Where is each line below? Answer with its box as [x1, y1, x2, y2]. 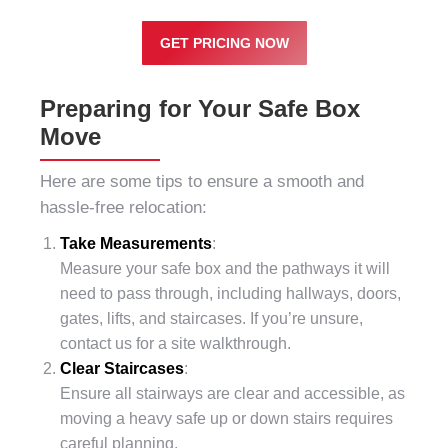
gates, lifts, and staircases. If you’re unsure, [60, 310, 363, 327]
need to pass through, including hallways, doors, [60, 285, 401, 302]
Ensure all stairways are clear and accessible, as [60, 385, 405, 402]
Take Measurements [60, 235, 212, 252]
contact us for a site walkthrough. [60, 335, 291, 352]
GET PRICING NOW [159, 35, 289, 51]
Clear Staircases [60, 360, 184, 377]
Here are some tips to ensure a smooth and [40, 172, 364, 191]
